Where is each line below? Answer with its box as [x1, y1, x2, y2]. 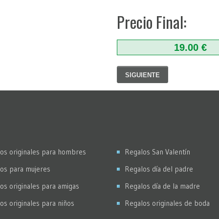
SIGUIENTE [125, 71, 160, 79]
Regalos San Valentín [125, 147, 190, 156]
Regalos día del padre [125, 164, 193, 174]
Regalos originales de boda [125, 198, 210, 208]
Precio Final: [117, 10, 186, 33]
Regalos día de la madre [125, 181, 200, 191]
